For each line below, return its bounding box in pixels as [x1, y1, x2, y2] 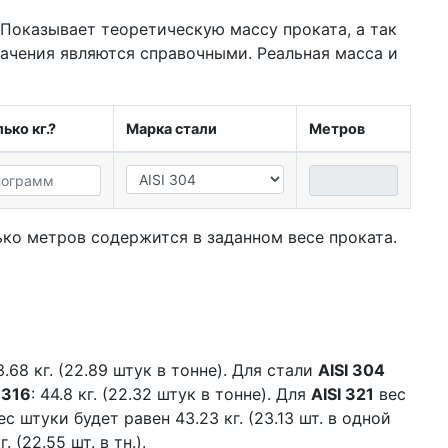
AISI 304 [318, 360, 385, 381]
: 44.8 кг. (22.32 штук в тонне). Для [31, 384, 311, 405]
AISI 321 [311, 384, 374, 405]
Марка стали [125, 120, 217, 138]
